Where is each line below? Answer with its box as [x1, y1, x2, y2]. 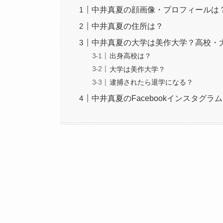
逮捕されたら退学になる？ [110, 78, 194, 87]
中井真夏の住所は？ [92, 21, 164, 30]
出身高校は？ [110, 52, 152, 60]
